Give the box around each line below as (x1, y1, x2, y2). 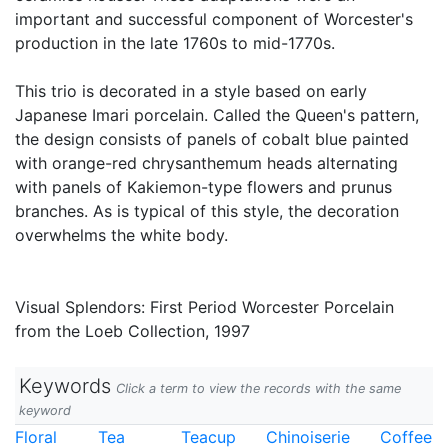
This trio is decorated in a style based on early (15, 81, 367, 101)
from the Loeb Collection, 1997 (15, 321, 250, 341)
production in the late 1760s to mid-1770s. (15, 33, 335, 53)
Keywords (19, 374, 111, 398)
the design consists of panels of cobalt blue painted (15, 129, 409, 149)
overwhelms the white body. (15, 225, 228, 245)
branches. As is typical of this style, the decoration (15, 201, 399, 221)
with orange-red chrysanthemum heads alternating (15, 153, 398, 173)
